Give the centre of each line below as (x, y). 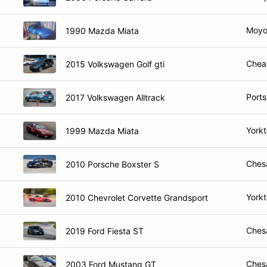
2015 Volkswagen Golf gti (115, 64)
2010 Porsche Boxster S (112, 164)
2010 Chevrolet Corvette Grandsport (137, 197)
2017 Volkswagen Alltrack (115, 97)
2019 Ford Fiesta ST (105, 231)
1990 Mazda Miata (102, 30)
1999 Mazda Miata (102, 131)
